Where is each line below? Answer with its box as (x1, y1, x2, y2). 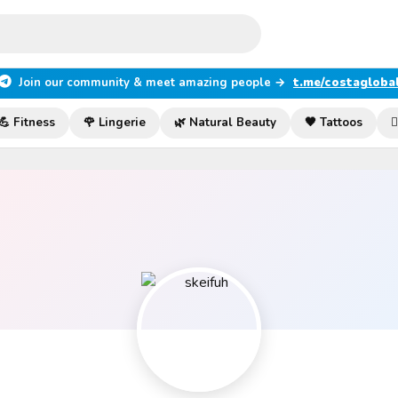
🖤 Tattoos (305, 114, 362, 131)
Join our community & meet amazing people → (15, 74, 290, 91)
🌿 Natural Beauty (174, 114, 276, 131)
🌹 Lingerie (84, 114, 146, 131)
